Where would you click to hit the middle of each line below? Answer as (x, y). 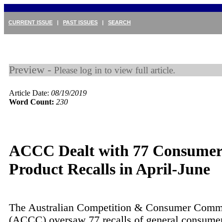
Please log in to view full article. (115, 70)
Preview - (31, 70)
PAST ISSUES (80, 22)
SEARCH (119, 22)
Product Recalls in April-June (110, 169)
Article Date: (30, 93)
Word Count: (31, 102)
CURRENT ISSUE (30, 22)
